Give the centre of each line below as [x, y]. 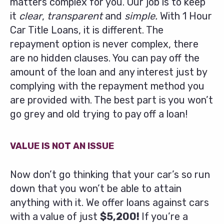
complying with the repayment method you [107, 86]
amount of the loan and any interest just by [108, 72]
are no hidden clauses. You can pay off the [105, 58]
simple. [141, 16]
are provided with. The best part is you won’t [111, 100]
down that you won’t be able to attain [96, 189]
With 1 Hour [185, 16]
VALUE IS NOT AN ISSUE [62, 146]
